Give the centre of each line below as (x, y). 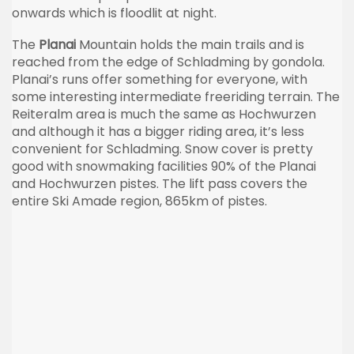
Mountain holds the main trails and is (190, 44)
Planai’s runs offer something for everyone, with (160, 79)
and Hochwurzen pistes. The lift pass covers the (160, 183)
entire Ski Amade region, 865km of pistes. (139, 201)
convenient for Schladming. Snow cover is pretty (162, 149)
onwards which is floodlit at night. (114, 13)
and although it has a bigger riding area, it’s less (158, 131)
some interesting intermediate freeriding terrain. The (176, 96)
